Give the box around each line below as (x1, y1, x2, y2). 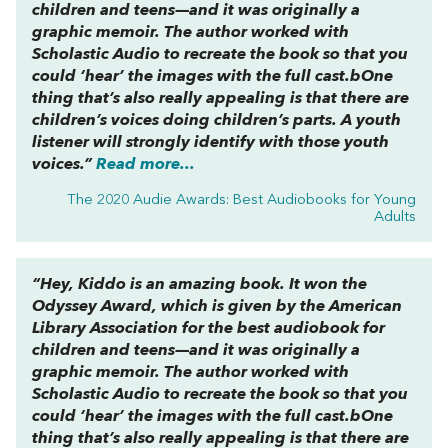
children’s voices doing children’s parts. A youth (32, 112, 401, 129)
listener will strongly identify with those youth (32, 134, 389, 151)
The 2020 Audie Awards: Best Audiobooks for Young (67, 192, 416, 208)
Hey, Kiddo (40, 276, 126, 293)
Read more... (96, 156, 195, 173)
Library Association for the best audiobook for (32, 320, 385, 337)
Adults (374, 209, 416, 225)
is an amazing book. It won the (126, 276, 367, 293)
